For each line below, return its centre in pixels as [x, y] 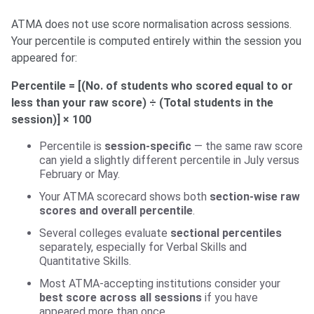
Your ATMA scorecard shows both [124, 197]
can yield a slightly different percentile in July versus [169, 161]
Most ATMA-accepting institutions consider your [160, 284]
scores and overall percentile [116, 211]
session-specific [148, 146]
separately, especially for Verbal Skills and [143, 247]
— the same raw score [247, 146]
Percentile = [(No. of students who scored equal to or [152, 86]
